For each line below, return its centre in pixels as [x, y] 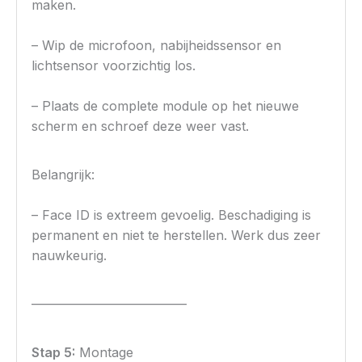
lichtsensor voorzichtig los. [114, 66]
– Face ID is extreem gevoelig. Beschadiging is [172, 215]
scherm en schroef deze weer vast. [141, 126]
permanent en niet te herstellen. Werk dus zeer [177, 236]
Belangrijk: [63, 175]
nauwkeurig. [69, 256]
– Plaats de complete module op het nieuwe [166, 106]
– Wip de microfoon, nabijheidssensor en [157, 46]
